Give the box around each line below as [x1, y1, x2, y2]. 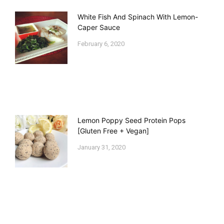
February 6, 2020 [77, 39, 124, 47]
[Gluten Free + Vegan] [77, 126, 149, 135]
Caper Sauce [77, 22, 120, 31]
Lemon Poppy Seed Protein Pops [77, 116, 185, 125]
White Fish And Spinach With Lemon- [77, 12, 198, 21]
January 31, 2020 [77, 143, 125, 151]
